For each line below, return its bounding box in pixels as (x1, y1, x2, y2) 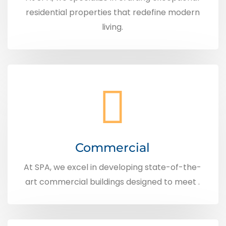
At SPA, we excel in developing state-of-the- (24, 161, 201, 173)
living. (102, 21, 123, 33)
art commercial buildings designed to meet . (25, 176, 200, 188)
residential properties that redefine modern (25, 7, 200, 18)
